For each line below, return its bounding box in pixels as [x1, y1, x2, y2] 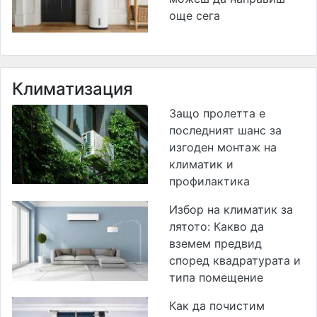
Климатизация [12, 79, 133, 100]
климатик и [169, 157, 234, 172]
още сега [169, 8, 220, 23]
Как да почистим [169, 299, 265, 313]
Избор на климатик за [169, 202, 293, 217]
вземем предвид [169, 236, 262, 251]
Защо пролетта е [169, 106, 265, 121]
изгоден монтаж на [169, 140, 277, 155]
